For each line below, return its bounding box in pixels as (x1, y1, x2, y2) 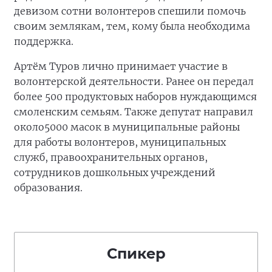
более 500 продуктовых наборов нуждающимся (14, 90, 257, 103)
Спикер (106, 245, 166, 262)
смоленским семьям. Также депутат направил (14, 106, 253, 118)
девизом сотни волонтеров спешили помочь (14, 5, 246, 17)
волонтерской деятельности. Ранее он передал (14, 75, 254, 87)
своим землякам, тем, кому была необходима (14, 20, 250, 32)
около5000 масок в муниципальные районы (14, 121, 240, 133)
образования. (14, 182, 83, 194)
